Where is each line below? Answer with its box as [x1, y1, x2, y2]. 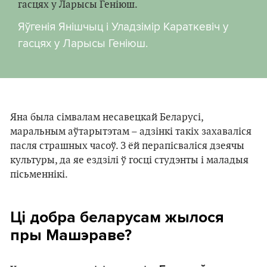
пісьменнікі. [10, 169, 68, 181]
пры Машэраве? [10, 226, 132, 245]
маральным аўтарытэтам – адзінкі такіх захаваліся [10, 126, 252, 138]
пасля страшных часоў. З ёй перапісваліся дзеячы [10, 140, 244, 153]
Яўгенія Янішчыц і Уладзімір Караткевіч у [18, 18, 228, 35]
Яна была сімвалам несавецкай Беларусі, [10, 111, 203, 124]
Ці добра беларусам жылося [10, 208, 224, 227]
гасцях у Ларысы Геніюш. [18, 35, 148, 52]
